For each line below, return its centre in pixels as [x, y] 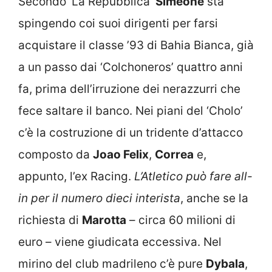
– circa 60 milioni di [181, 220]
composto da [56, 154]
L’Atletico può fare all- [193, 176]
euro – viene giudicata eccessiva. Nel [120, 242]
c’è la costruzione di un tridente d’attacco [131, 132]
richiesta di [50, 220]
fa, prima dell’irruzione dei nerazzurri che [129, 89]
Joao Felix [121, 154]
